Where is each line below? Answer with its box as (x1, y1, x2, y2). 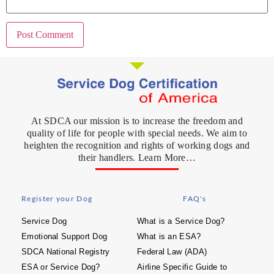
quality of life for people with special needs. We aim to (27, 128, 247, 139)
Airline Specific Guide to (137, 262, 228, 272)
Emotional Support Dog (21, 232, 108, 242)
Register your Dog (21, 194, 93, 204)
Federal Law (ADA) (137, 247, 207, 257)
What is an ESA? (137, 232, 201, 242)
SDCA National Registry (21, 247, 110, 257)
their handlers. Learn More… (78, 152, 196, 163)
